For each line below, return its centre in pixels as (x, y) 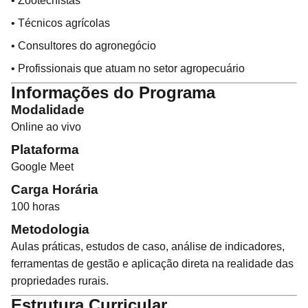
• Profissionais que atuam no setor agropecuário (128, 68)
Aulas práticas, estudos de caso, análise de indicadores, (148, 246)
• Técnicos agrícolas (60, 23)
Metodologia (50, 229)
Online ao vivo (46, 127)
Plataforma (45, 150)
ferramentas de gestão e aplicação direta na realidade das (152, 264)
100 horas (35, 207)
